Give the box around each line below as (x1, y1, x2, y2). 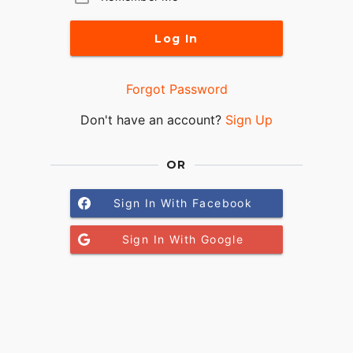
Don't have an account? (80, 112, 225, 128)
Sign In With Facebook (113, 196, 253, 210)
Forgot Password (125, 81, 228, 98)
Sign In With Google (121, 232, 244, 247)
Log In (154, 31, 199, 46)
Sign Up (225, 112, 273, 128)
